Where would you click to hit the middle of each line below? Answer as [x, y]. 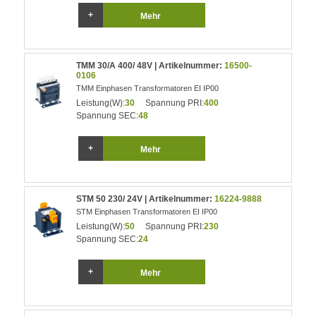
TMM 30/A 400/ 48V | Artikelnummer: [151, 66]
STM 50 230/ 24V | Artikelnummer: [146, 199]
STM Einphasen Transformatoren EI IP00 [147, 212]
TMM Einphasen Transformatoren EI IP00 [148, 88]
